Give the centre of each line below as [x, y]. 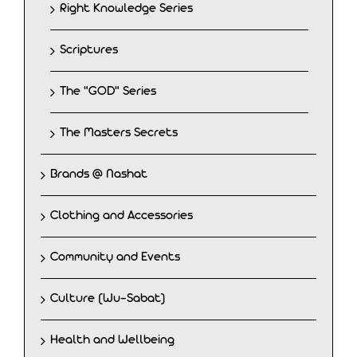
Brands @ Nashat [99, 174]
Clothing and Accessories [122, 216]
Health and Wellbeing [112, 340]
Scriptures [89, 50]
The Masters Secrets [119, 133]
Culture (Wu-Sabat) [108, 298]
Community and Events [115, 257]
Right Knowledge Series [126, 8]
